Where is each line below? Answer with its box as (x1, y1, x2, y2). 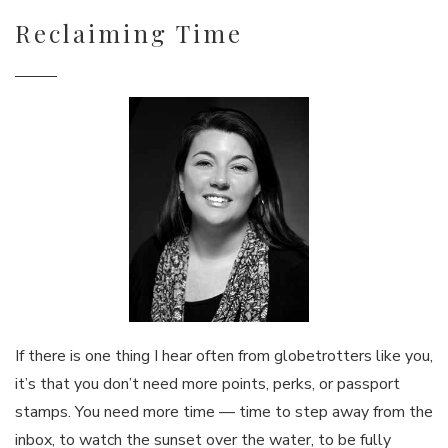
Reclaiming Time (15, 17, 243, 50)
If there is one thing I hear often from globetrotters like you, (15, 344, 433, 367)
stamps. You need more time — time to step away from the (15, 400, 433, 423)
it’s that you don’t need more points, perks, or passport (15, 372, 400, 395)
